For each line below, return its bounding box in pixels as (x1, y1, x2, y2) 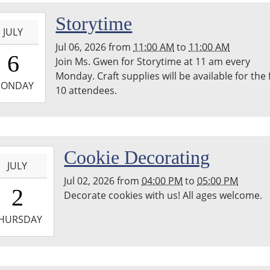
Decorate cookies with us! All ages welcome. (64, 189, 263, 202)
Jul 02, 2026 (64, 174, 115, 188)
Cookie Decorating (64, 146, 210, 169)
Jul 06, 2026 (55, 40, 107, 54)
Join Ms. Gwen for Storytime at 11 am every (55, 55, 251, 69)
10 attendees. (55, 84, 118, 98)
